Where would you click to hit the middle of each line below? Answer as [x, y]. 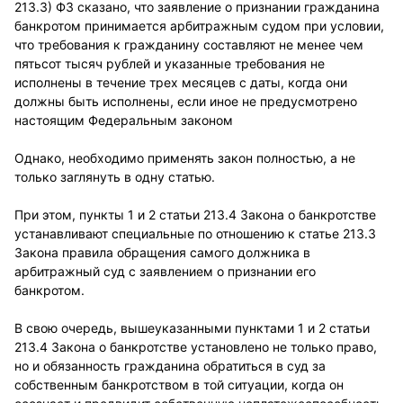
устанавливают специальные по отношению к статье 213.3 [195, 233]
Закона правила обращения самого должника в [162, 252]
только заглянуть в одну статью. [115, 177]
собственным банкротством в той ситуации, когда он [179, 385]
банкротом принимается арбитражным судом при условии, [199, 26]
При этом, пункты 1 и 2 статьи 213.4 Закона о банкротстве [195, 215]
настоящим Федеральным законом [124, 120]
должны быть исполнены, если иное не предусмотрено [186, 101]
